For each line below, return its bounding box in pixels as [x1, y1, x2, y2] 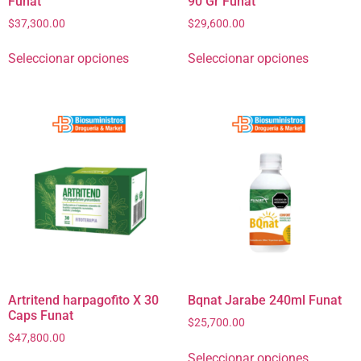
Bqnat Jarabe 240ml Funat [187, 292, 342, 308]
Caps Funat [8, 307, 73, 323]
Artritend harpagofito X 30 [8, 292, 159, 308]
